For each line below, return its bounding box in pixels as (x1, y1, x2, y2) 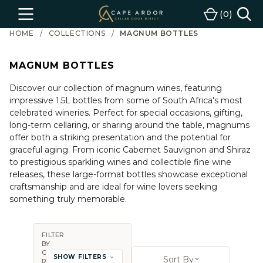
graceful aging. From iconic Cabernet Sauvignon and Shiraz (9, 144, 251, 155)
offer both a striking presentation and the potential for (9, 132, 231, 143)
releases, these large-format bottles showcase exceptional (9, 169, 248, 180)
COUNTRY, (42, 248, 78, 257)
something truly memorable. (9, 194, 127, 204)
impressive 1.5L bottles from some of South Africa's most (9, 95, 242, 106)
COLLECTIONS (48, 29, 106, 38)
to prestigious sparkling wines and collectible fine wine (9, 157, 231, 167)
